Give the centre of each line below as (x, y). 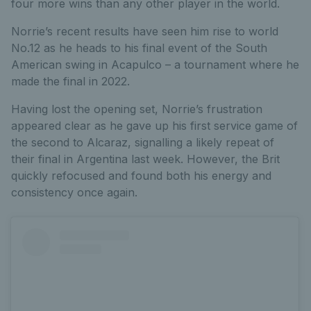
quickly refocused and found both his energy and (141, 175)
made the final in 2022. (70, 81)
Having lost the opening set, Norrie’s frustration (137, 109)
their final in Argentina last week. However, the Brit (145, 159)
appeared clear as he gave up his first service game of (154, 125)
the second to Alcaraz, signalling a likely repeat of (143, 142)
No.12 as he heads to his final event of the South (139, 48)
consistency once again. (74, 192)
